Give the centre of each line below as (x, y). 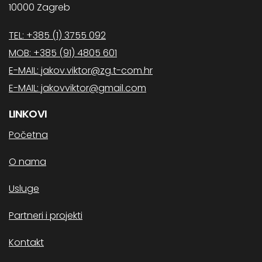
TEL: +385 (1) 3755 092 (57, 36)
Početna (28, 135)
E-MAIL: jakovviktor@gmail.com (77, 88)
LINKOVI (28, 114)
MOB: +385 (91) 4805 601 (63, 53)
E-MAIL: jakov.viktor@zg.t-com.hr (81, 71)
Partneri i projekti (46, 216)
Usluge (24, 189)
